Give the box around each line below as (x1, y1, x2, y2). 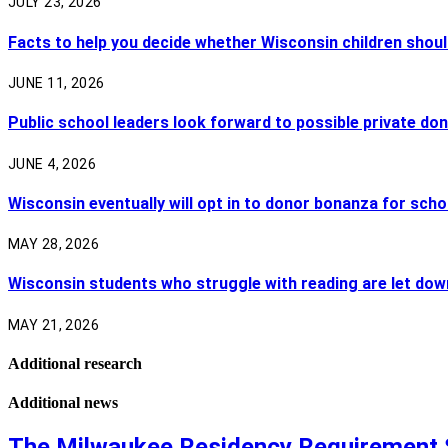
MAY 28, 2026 (8, 236, 100, 253)
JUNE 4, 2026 (8, 155, 97, 172)
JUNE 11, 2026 (8, 75, 105, 92)
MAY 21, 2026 (8, 316, 100, 333)
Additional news (8, 394, 118, 412)
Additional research (8, 354, 142, 372)
